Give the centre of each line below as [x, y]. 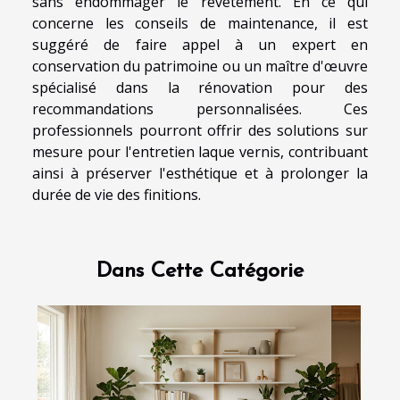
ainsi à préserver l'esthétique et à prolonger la [200, 174]
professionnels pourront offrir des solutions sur [200, 131]
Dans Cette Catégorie [200, 272]
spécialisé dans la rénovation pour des [200, 88]
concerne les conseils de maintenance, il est [200, 24]
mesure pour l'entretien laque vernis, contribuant [200, 152]
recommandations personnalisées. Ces [200, 109]
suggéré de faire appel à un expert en [200, 45]
